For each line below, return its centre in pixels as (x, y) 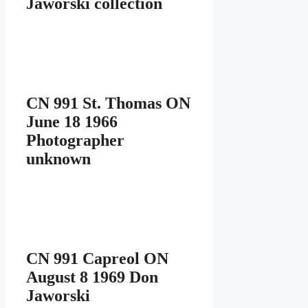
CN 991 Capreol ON (97, 258)
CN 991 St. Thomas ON (108, 103)
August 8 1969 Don (92, 277)
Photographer (75, 141)
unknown (58, 159)
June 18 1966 (72, 122)
